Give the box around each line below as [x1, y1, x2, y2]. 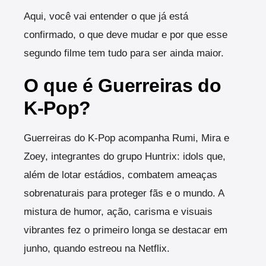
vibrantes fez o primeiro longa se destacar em [24, 224, 227, 236]
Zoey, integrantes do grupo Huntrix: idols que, [24, 151, 226, 163]
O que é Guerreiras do [24, 75, 221, 97]
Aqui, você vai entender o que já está [24, 11, 188, 23]
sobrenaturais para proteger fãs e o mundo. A [24, 188, 224, 199]
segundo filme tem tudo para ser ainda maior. [24, 47, 224, 59]
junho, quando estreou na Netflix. [24, 243, 170, 255]
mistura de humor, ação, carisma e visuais [24, 206, 213, 218]
